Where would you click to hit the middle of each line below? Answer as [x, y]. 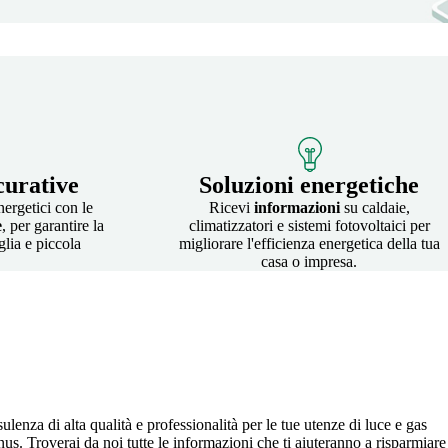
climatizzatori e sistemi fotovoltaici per [309, 225]
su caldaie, [374, 207]
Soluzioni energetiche [309, 184]
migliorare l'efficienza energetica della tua [309, 243]
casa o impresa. [309, 261]
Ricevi [231, 207]
